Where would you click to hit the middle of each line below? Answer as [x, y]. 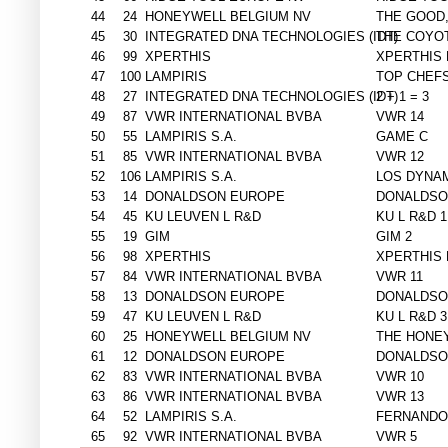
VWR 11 [399, 277]
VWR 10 [400, 377]
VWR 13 [400, 397]
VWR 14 [400, 117]
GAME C [402, 137]
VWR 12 [400, 157]
